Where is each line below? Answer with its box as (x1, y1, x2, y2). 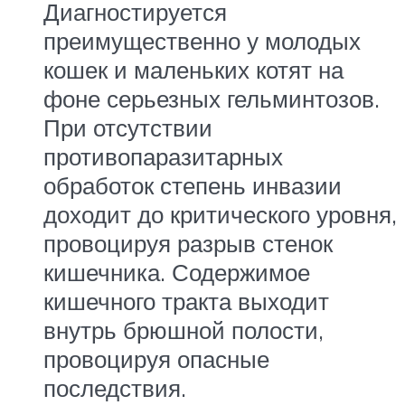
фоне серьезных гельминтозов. (43, 83, 380, 113)
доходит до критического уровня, (43, 199, 397, 229)
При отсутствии (43, 112, 212, 142)
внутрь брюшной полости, (43, 315, 324, 344)
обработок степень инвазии (43, 170, 342, 200)
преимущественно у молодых (43, 25, 361, 55)
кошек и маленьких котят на (43, 54, 344, 84)
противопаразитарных (43, 141, 283, 171)
